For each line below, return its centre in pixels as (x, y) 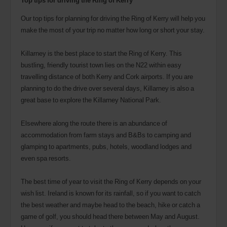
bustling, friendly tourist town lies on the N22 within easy (101, 65)
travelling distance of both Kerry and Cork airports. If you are (107, 76)
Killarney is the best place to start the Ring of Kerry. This (101, 53)
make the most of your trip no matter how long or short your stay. (113, 30)
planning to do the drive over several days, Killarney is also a (107, 88)
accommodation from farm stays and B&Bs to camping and (106, 135)
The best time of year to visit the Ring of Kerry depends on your (111, 181)
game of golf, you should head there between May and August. (110, 216)
